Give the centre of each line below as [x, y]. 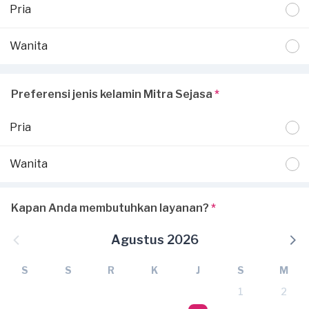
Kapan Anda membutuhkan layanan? [111, 208]
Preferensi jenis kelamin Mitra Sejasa [113, 94]
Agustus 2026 [154, 240]
